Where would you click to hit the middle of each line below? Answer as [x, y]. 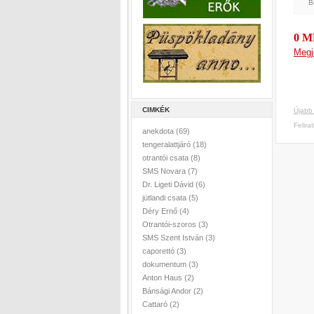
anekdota [159, 131]
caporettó [159, 251]
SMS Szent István [174, 238]
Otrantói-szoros [170, 224]
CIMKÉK [156, 110]
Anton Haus [163, 278]
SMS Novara [165, 171]
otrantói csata [166, 158]
